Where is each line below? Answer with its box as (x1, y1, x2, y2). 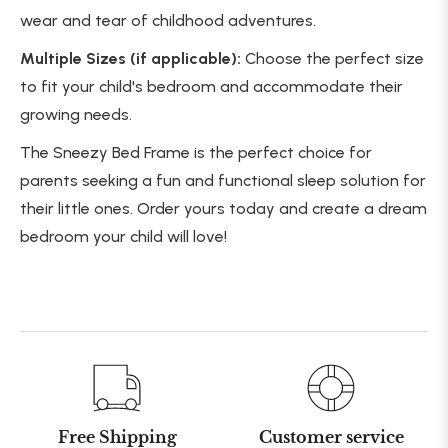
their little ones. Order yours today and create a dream (20, 199, 427, 219)
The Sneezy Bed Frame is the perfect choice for (20, 143, 372, 163)
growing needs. (20, 105, 132, 125)
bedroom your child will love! (20, 227, 227, 247)
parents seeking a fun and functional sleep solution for (20, 171, 426, 191)
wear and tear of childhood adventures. (20, 11, 316, 31)
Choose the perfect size (241, 49, 424, 69)
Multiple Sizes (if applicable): (20, 49, 241, 69)
